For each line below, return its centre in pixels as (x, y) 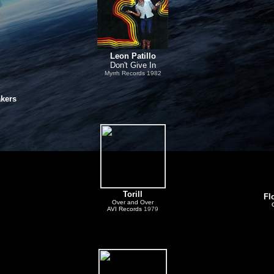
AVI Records (125, 209)
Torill (133, 194)
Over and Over (133, 202)
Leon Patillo (133, 56)
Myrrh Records (124, 73)
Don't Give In (133, 65)
